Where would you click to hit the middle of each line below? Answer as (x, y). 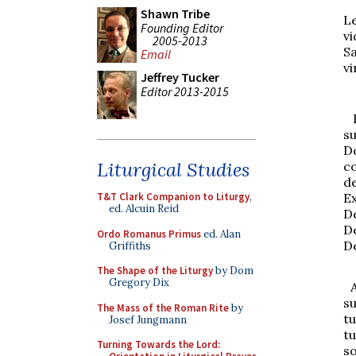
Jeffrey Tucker (180, 77)
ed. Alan (221, 234)
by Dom (233, 271)
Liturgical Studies (173, 170)
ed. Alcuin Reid (144, 209)
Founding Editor (182, 27)
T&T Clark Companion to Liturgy (173, 197)
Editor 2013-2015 (185, 91)
